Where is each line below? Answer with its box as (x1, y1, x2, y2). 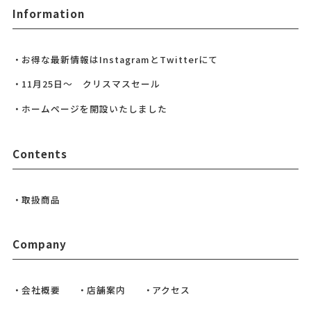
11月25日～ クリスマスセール (21, 77, 160, 91)
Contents (12, 145, 67, 161)
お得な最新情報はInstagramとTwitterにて (21, 52, 218, 66)
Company (12, 236, 67, 252)
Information (12, 5, 85, 21)
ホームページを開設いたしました (21, 102, 167, 116)
